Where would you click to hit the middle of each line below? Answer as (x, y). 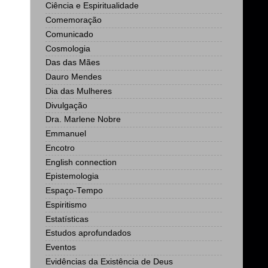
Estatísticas (67, 219)
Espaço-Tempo (74, 191)
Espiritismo (66, 205)
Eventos (61, 248)
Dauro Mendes (74, 77)
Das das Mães (73, 63)
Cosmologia (68, 48)
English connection (81, 162)
